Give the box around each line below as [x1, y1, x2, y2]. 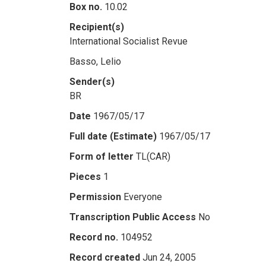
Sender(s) [69, 76, 115, 87]
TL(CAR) [136, 151, 170, 162]
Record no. [69, 232, 118, 243]
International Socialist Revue [69, 36, 188, 47]
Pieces [69, 171, 101, 182]
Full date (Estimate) [69, 131, 157, 142]
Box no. [69, 1, 102, 12]
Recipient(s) [69, 21, 124, 33]
